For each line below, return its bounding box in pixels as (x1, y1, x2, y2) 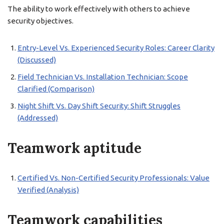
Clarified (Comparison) (17, 84, 94, 93)
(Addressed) (17, 113, 58, 122)
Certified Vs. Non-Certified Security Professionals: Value (17, 173, 209, 182)
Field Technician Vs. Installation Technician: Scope (17, 72, 188, 81)
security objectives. (7, 16, 73, 25)
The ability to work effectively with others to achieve (7, 4, 190, 13)
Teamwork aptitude (7, 139, 141, 157)
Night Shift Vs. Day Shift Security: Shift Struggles (17, 101, 180, 110)
